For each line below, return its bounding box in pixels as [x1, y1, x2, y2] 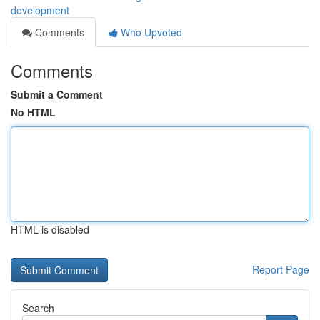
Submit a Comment [11, 87, 103, 101]
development [11, 3, 69, 17]
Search [22, 301, 54, 315]
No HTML [11, 105, 56, 119]
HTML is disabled [11, 222, 89, 236]
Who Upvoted [118, 25, 182, 39]
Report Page [252, 262, 309, 276]
